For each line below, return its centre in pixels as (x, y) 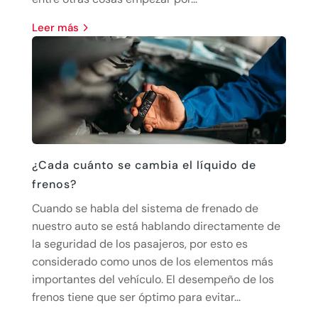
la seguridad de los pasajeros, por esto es (139, 243)
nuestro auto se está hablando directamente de (156, 226)
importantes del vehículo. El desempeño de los (153, 279)
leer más (58, 27)
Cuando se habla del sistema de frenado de (145, 208)
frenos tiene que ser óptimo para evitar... (136, 297)
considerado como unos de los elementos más (152, 261)
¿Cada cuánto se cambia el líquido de (144, 165)
